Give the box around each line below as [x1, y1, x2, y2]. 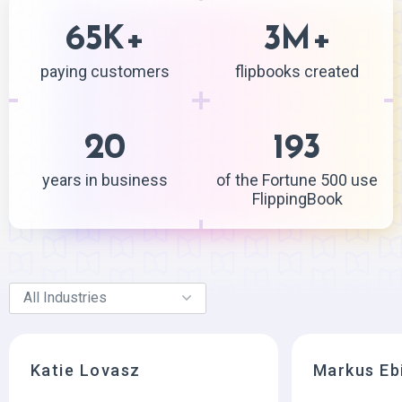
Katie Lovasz [30, 361, 141, 380]
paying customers [39, 61, 170, 81]
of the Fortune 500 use [216, 170, 378, 190]
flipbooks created [235, 61, 359, 81]
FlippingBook [251, 189, 343, 209]
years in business [41, 170, 168, 190]
